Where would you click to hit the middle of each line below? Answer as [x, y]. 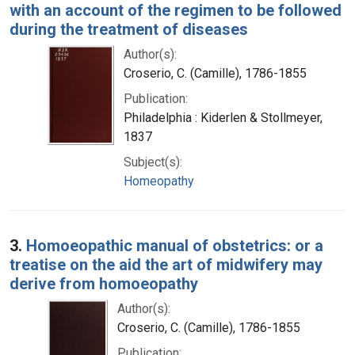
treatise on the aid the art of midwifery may [166, 264]
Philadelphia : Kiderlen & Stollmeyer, [223, 117]
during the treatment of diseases [129, 29]
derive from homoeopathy [104, 283]
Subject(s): [153, 162]
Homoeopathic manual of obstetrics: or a [175, 245]
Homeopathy [159, 181]
